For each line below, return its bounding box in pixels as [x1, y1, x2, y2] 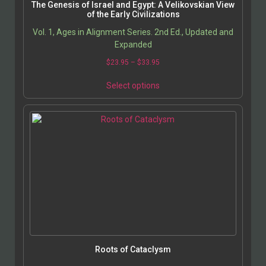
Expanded [114, 40, 152, 50]
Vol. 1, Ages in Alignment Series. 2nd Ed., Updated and [33, 27, 233, 37]
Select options [106, 81, 160, 91]
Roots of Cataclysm [95, 245, 171, 255]
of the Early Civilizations [86, 9, 180, 20]
